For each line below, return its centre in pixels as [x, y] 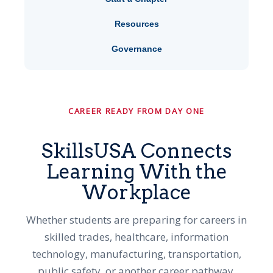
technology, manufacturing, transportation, [136, 253]
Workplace [136, 192]
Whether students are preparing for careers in [136, 219]
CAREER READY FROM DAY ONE [136, 111]
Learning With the [136, 171]
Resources [136, 23]
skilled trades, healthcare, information [136, 236]
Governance [136, 48]
